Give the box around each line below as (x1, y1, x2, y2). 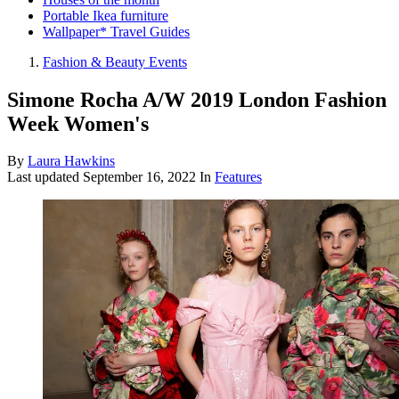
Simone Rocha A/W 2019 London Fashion (7, 87, 387, 111)
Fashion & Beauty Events (43, 53, 187, 69)
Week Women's (7, 111, 149, 135)
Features (215, 169, 262, 185)
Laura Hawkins (28, 153, 115, 169)
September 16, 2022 (83, 169, 196, 185)
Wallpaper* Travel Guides (43, 23, 190, 39)
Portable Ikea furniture (43, 7, 168, 23)
